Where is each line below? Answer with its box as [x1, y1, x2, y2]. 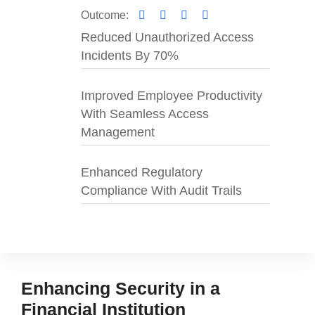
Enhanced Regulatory [81, 165, 202, 180]
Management [81, 125, 155, 140]
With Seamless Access [81, 107, 209, 122]
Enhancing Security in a [21, 278, 220, 299]
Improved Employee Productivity [81, 89, 262, 103]
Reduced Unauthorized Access [81, 30, 254, 45]
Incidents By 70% [81, 49, 179, 63]
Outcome [81, 9, 126, 22]
